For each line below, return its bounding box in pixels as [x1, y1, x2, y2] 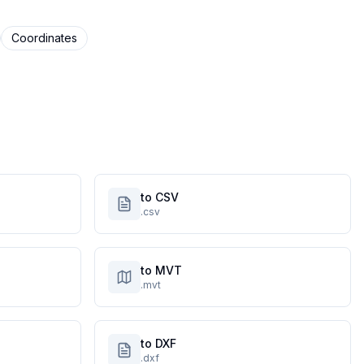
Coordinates [11, 31, 77, 45]
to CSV [141, 190, 179, 204]
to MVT [141, 263, 182, 277]
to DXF [141, 336, 176, 350]
